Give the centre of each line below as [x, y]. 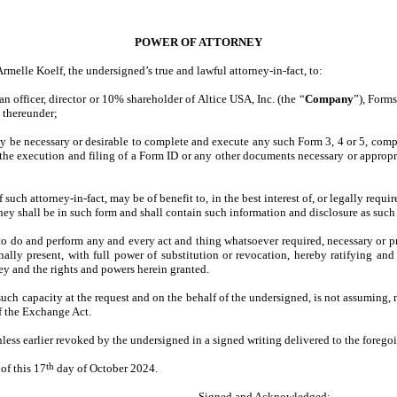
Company [329, 99]
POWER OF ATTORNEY [198, 42]
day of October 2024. [106, 368]
